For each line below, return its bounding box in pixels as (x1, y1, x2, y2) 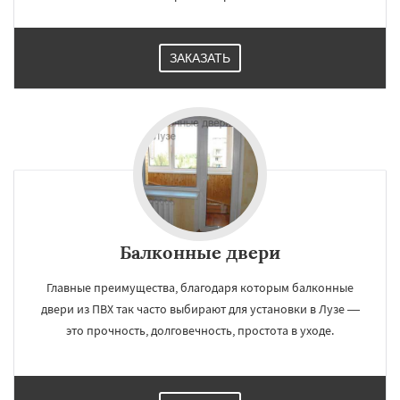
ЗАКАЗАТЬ (170, 51, 230, 65)
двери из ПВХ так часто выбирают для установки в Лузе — (40, 301, 360, 317)
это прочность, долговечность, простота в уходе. (66, 322, 334, 338)
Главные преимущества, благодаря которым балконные (46, 279, 354, 296)
